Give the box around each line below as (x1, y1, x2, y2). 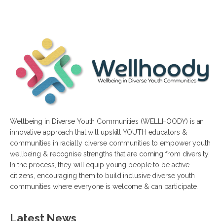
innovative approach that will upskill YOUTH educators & (10, 128, 187, 137)
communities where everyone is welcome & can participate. (10, 183, 198, 191)
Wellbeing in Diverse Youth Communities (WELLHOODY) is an (10, 117, 204, 126)
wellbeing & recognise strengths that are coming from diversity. (10, 150, 210, 158)
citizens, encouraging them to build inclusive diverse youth (10, 172, 195, 180)
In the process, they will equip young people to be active (10, 161, 190, 169)
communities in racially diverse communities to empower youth (10, 139, 211, 147)
